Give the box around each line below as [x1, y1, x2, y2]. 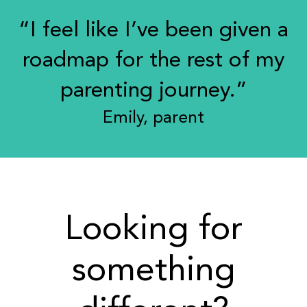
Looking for [64, 212, 243, 247]
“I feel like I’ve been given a [19, 19, 288, 42]
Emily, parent [103, 109, 204, 127]
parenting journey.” [60, 79, 247, 102]
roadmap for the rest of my [23, 49, 284, 72]
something [71, 254, 236, 288]
